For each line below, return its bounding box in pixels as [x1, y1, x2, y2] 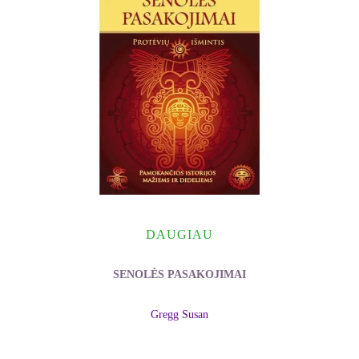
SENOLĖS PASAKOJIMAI [113, 268, 246, 280]
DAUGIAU [146, 227, 213, 241]
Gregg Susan [151, 309, 208, 321]
